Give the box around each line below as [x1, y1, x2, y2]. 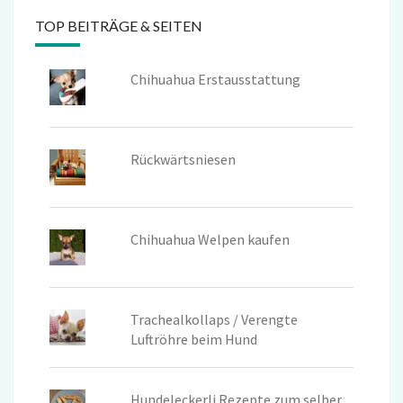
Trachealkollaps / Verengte [130, 309, 298, 328]
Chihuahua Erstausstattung [130, 69, 300, 88]
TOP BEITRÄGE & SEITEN [35, 16, 202, 34]
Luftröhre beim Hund [130, 329, 257, 348]
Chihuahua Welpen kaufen [130, 229, 290, 248]
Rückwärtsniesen [130, 149, 236, 168]
